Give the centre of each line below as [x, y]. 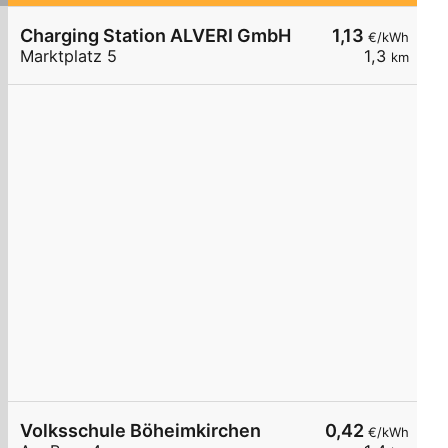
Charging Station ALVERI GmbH [155, 36]
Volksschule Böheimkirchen [140, 431]
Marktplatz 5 [68, 56]
